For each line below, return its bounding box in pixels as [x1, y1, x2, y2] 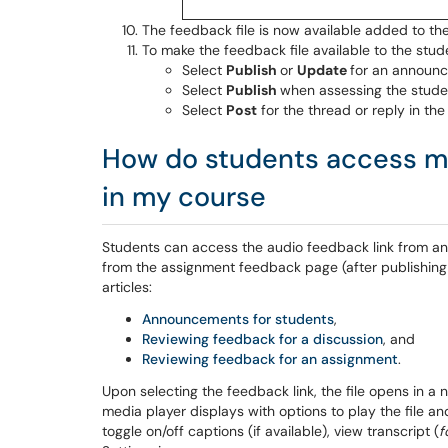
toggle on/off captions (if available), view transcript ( [102, 422, 439, 440]
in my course [102, 179, 266, 214]
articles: [102, 278, 152, 296]
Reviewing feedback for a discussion [142, 330, 383, 348]
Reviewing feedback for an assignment [142, 350, 398, 368]
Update [297, 61, 350, 79]
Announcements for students [142, 310, 334, 328]
